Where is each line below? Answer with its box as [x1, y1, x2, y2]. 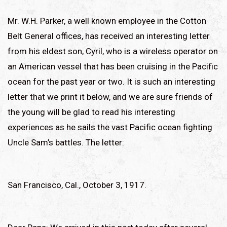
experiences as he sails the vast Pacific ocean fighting [8, 122, 212, 132]
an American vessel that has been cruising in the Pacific [8, 61, 218, 71]
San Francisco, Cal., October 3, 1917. [8, 179, 146, 190]
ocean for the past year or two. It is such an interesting [8, 76, 215, 87]
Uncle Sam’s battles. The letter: [8, 137, 124, 147]
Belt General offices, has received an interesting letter [8, 30, 210, 41]
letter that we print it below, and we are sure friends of [8, 91, 213, 102]
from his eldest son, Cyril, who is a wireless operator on [8, 46, 218, 56]
